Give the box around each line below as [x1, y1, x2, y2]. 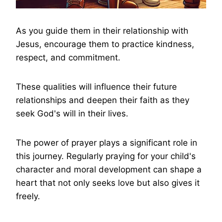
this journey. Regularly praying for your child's [16, 151, 196, 162]
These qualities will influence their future [16, 82, 177, 92]
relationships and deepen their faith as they [16, 95, 189, 106]
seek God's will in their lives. [16, 109, 128, 119]
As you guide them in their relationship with [16, 26, 188, 36]
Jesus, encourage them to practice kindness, [16, 39, 194, 50]
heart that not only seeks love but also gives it [16, 178, 200, 188]
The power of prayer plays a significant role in [16, 138, 197, 148]
